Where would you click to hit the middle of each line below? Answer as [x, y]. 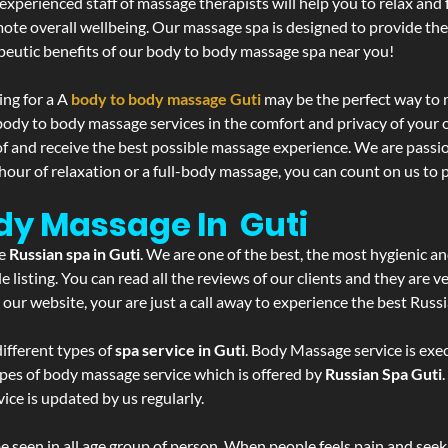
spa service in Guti [180, 349]
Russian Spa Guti [383, 373]
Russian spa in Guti [74, 253]
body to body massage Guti [166, 98]
